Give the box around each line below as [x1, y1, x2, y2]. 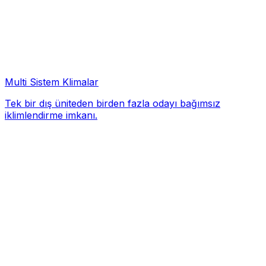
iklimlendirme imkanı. [5, 109, 97, 122]
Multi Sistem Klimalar [5, 76, 99, 88]
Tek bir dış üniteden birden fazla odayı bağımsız [5, 97, 220, 110]
